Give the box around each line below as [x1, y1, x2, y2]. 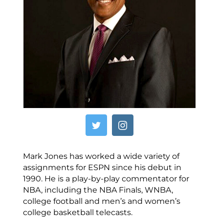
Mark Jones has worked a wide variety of [22, 152, 179, 161]
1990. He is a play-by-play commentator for [22, 174, 189, 184]
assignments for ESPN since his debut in [22, 163, 181, 173]
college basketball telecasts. [22, 208, 132, 218]
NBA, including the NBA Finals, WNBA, [22, 185, 173, 195]
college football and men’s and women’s [22, 197, 180, 206]
